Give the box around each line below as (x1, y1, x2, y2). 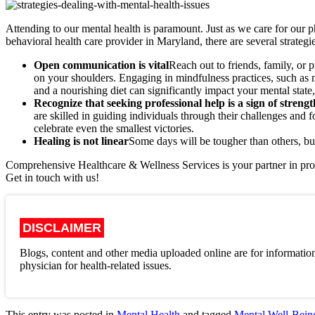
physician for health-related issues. (20, 259, 172, 271)
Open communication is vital (34, 58, 169, 71)
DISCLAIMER (22, 220, 101, 235)
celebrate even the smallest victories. (34, 122, 194, 134)
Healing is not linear (34, 134, 129, 147)
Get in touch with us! (6, 171, 99, 184)
